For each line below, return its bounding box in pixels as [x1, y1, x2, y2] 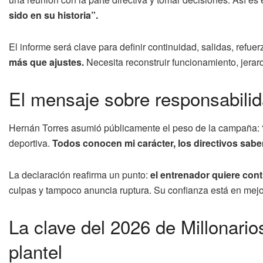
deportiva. [9, 136, 50, 150]
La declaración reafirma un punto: [9, 167, 150, 181]
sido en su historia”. [9, 8, 98, 22]
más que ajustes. [9, 55, 84, 69]
